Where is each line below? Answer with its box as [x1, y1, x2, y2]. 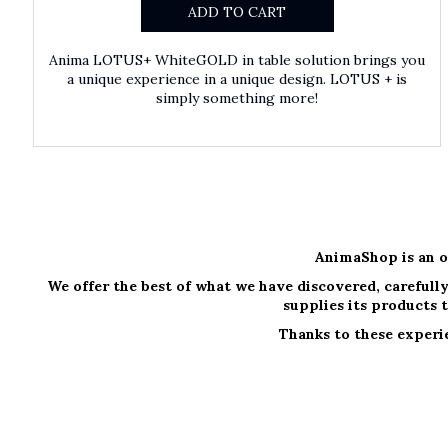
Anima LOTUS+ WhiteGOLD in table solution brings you [49, 51, 426, 70]
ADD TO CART [188, 3, 287, 22]
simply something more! [156, 89, 319, 108]
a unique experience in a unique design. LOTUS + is [67, 70, 408, 89]
